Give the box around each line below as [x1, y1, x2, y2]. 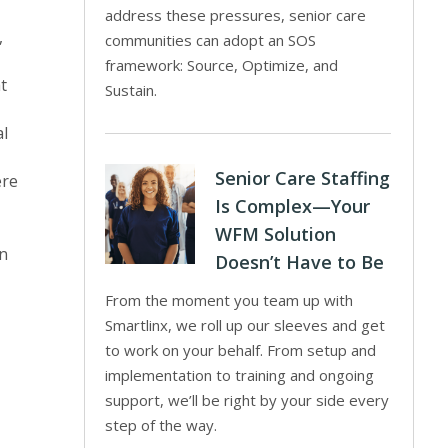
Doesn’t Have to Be [215, 250, 385, 274]
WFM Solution [215, 222, 337, 246]
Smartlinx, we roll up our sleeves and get [105, 315, 386, 335]
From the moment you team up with [105, 290, 354, 310]
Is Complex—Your [215, 194, 371, 218]
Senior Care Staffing [215, 166, 391, 190]
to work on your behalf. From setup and [105, 340, 377, 360]
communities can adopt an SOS [105, 30, 317, 50]
